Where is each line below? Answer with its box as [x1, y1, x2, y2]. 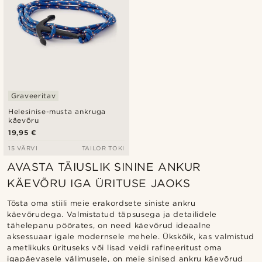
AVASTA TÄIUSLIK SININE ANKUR [7, 160, 201, 174]
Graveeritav [11, 91, 56, 101]
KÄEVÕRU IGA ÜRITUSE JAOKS [7, 177, 191, 191]
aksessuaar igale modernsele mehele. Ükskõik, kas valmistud [7, 232, 254, 242]
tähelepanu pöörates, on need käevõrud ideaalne [7, 221, 211, 230]
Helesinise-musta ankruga [8, 107, 106, 116]
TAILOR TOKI [81, 144, 125, 152]
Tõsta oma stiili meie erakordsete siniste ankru [7, 199, 196, 208]
